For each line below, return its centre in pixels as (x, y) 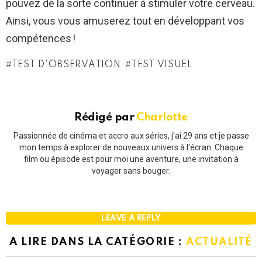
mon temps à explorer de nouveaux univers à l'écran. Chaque (131, 147)
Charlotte (162, 118)
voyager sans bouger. (131, 170)
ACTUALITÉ (219, 242)
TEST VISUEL (162, 65)
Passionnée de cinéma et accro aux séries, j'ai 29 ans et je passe (131, 135)
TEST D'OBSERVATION (66, 65)
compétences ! (41, 39)
